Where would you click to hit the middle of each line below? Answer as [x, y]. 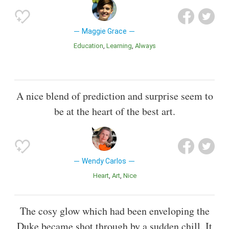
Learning [121, 45]
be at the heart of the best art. [114, 111]
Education [90, 45]
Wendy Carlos [104, 161]
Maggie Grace [104, 31]
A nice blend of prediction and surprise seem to [114, 96]
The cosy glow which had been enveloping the [114, 211]
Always [147, 45]
